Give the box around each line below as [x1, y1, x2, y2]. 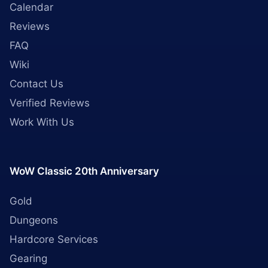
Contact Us [10, 78, 63, 90]
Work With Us [10, 116, 74, 128]
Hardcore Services [10, 233, 98, 245]
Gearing [10, 252, 47, 264]
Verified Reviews [10, 97, 90, 109]
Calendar [10, 1, 53, 13]
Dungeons [10, 214, 58, 226]
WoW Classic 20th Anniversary [10, 165, 159, 177]
